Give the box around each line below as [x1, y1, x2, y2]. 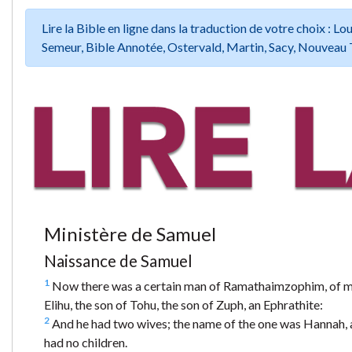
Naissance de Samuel [44, 250, 192, 270]
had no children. [44, 334, 127, 350]
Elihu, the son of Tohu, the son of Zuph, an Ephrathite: [44, 296, 323, 312]
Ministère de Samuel [44, 222, 216, 245]
